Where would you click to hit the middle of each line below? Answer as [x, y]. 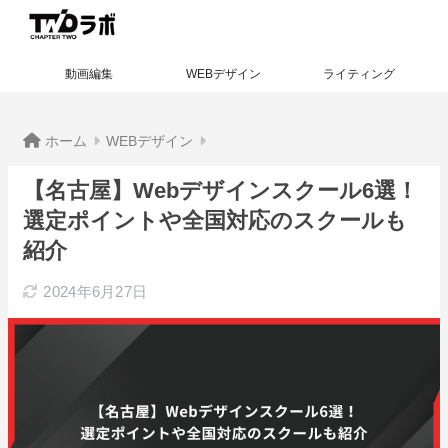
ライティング [358, 74]
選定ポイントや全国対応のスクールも [215, 220]
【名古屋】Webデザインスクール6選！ [220, 190]
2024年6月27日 [95, 291]
